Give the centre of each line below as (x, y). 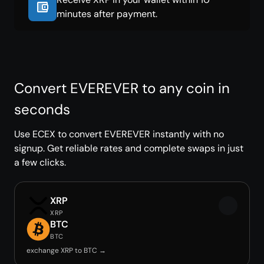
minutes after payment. (107, 14)
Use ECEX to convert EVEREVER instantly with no (119, 134)
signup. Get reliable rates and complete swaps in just (129, 148)
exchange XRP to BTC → (66, 250)
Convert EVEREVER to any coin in (122, 88)
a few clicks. (40, 162)
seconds (42, 109)
